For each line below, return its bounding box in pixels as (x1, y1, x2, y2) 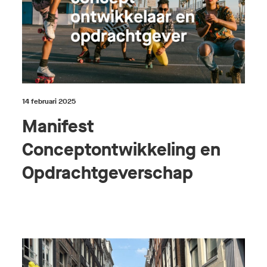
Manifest (22, 114, 95, 139)
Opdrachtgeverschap (22, 161, 194, 185)
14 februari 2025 (22, 97, 76, 107)
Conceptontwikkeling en (22, 138, 221, 162)
